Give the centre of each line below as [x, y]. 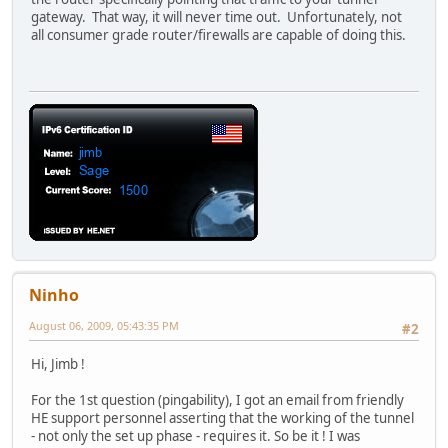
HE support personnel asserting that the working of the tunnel [222, 417]
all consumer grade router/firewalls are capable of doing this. [218, 35]
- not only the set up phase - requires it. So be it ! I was [195, 435]
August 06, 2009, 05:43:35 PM [104, 326]
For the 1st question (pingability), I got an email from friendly [217, 399]
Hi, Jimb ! [58, 363]
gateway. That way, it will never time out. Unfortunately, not [216, 17]
